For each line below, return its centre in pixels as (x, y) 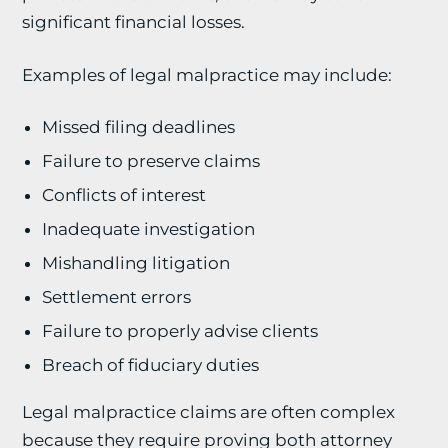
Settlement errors (117, 297)
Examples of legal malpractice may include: (207, 75)
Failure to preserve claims (151, 161)
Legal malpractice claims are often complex (209, 412)
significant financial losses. (134, 22)
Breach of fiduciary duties (151, 365)
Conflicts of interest (124, 195)
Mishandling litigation (136, 263)
